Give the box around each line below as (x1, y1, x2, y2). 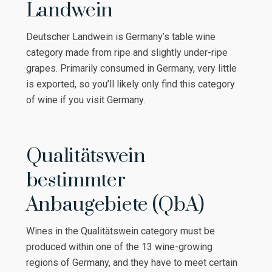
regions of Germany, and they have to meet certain (25, 257, 237, 269)
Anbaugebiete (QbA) (25, 192, 205, 218)
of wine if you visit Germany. (25, 94, 148, 106)
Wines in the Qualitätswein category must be (25, 225, 215, 237)
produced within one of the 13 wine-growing (25, 241, 212, 253)
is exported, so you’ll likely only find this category (25, 78, 235, 90)
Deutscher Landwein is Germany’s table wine (25, 31, 216, 43)
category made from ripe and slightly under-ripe (25, 47, 228, 59)
